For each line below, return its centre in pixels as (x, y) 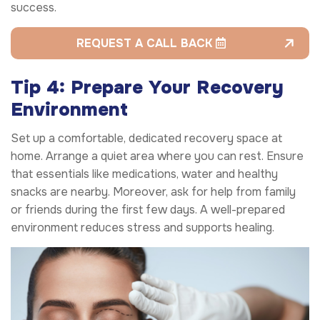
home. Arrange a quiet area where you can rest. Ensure (157, 156)
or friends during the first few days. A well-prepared (148, 209)
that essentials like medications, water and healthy (144, 174)
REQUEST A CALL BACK (146, 43)
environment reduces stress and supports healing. (142, 227)
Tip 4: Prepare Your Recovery (147, 87)
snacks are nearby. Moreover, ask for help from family (153, 191)
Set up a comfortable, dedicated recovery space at (146, 138)
